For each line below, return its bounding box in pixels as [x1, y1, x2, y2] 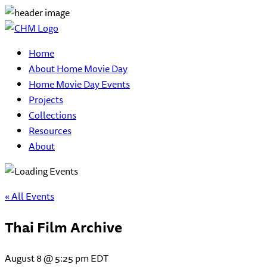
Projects [29, 92, 63, 107]
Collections [29, 107, 76, 123]
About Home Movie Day [29, 61, 128, 76]
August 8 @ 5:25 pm [5, 250, 89, 266]
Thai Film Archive [5, 215, 122, 238]
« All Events [5, 188, 54, 204]
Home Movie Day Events [29, 76, 130, 92]
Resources [29, 123, 72, 138]
